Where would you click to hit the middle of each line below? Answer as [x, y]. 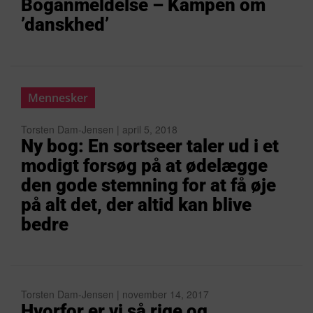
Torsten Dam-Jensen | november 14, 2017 [115, 294]
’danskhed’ [65, 24]
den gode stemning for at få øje [148, 185]
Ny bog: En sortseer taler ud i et [150, 146]
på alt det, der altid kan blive [136, 205]
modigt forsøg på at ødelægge [144, 166]
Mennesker [58, 98]
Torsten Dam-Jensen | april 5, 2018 [99, 129]
